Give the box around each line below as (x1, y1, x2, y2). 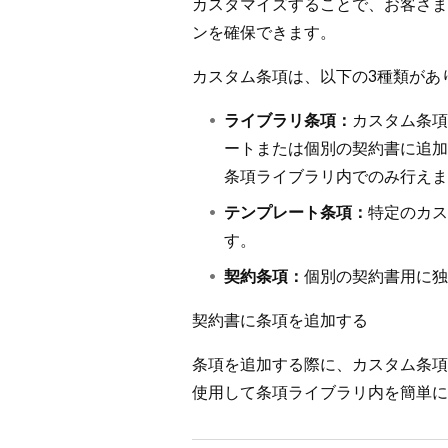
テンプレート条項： (224, 203, 368, 222)
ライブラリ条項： (224, 111, 352, 130)
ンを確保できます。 (192, 23, 336, 42)
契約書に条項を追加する (192, 311, 368, 330)
